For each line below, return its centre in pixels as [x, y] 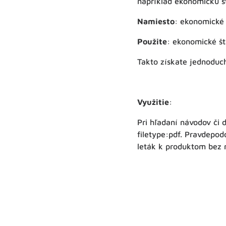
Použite [152, 42]
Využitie [153, 102]
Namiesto [156, 21]
